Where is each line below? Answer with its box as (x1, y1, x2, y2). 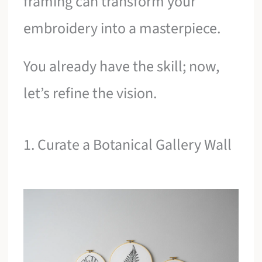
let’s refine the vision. (23, 82, 157, 105)
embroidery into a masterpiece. (23, 17, 221, 39)
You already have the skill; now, (23, 56, 220, 78)
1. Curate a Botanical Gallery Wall (23, 133, 232, 156)
